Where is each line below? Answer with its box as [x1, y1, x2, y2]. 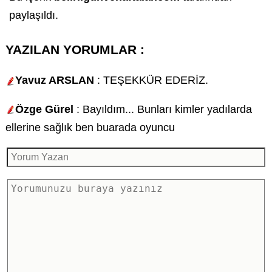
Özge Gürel [15, 103, 73, 115]
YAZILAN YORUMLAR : [5, 42, 144, 56]
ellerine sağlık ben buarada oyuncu [5, 121, 175, 134]
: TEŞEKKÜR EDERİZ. [93, 74, 208, 87]
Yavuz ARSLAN [15, 74, 94, 87]
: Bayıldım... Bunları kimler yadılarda [73, 103, 252, 115]
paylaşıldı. [8, 9, 58, 22]
